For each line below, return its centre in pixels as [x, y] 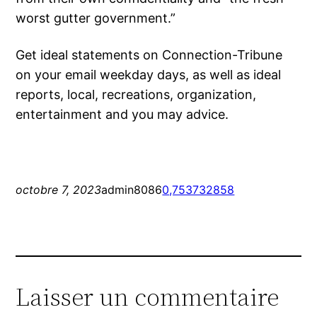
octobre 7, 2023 [59, 190]
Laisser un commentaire [148, 297]
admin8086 [132, 190]
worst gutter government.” [96, 18]
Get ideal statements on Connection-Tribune [149, 55]
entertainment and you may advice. [122, 115]
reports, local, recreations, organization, [136, 95]
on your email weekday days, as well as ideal [149, 75]
